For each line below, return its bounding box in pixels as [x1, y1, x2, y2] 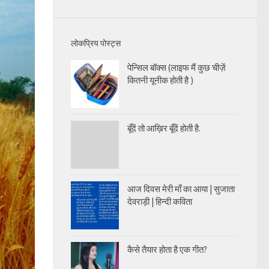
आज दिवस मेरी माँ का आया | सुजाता [127, 183, 235, 195]
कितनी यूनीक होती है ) [127, 74, 193, 86]
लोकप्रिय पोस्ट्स [71, 37, 121, 49]
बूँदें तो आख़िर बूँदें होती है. [127, 122, 201, 134]
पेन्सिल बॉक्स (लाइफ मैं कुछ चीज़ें [127, 61, 226, 73]
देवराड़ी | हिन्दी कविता [127, 195, 192, 207]
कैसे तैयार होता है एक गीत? [127, 243, 207, 255]
